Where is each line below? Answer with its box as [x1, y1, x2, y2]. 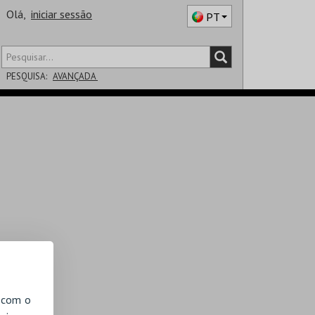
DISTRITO [1, 98, 45, 110]
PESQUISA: [6, 70, 47, 82]
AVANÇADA [53, 70, 98, 82]
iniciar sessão [31, 7, 92, 21]
